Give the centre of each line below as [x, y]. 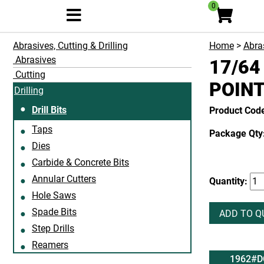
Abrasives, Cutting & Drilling [70, 46]
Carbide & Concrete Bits [80, 162]
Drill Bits [49, 110]
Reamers [50, 245]
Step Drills [53, 228]
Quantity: [229, 181]
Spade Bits [54, 212]
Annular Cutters [64, 179]
